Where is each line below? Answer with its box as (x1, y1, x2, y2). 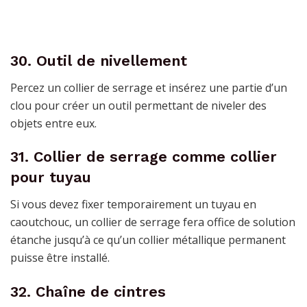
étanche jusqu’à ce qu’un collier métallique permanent (10, 232, 286, 248)
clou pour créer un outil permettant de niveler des (10, 97, 267, 113)
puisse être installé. (10, 250, 110, 266)
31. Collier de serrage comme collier (10, 148, 277, 166)
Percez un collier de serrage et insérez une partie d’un (10, 79, 287, 95)
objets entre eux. (10, 115, 97, 131)
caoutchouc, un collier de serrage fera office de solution (10, 214, 295, 230)
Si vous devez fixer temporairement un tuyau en (10, 197, 256, 212)
